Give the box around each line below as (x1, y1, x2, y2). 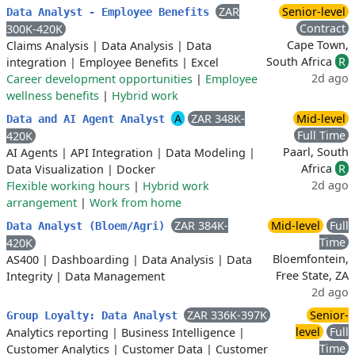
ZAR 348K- (191, 111, 245, 126)
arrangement (6, 195, 77, 210)
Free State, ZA (276, 268, 349, 283)
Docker (116, 162, 155, 177)
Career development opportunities (6, 71, 193, 86)
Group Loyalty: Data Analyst (6, 309, 184, 322)
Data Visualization (6, 162, 104, 177)
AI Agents (6, 145, 58, 160)
